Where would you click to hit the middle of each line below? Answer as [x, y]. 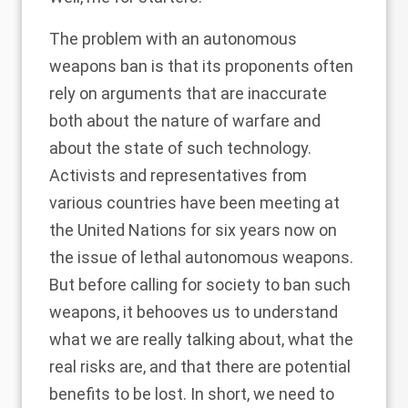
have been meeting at [258, 203]
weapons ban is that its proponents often [201, 66]
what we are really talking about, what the [201, 340]
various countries [113, 203]
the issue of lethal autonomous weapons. [201, 258]
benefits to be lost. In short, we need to [192, 394]
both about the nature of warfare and [185, 121]
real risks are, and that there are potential [200, 367]
